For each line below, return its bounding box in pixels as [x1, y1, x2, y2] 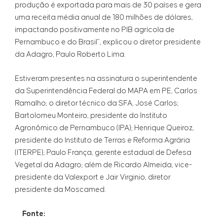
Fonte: [22, 210, 45, 218]
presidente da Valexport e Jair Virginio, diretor [15, 174, 171, 182]
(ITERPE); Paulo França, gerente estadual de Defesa [15, 149, 191, 157]
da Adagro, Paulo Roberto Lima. [15, 51, 125, 59]
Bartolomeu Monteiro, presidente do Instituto [15, 112, 167, 120]
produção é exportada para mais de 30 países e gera [15, 1, 201, 9]
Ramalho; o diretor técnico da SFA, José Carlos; [15, 100, 179, 108]
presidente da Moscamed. [15, 186, 106, 194]
